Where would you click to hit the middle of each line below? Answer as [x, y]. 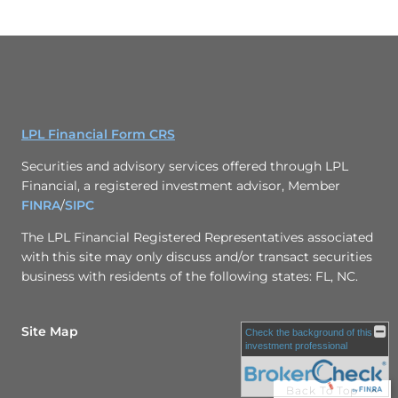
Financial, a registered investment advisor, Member [181, 186]
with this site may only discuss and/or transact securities [197, 257]
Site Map [50, 332]
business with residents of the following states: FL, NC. [190, 277]
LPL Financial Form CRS [98, 135]
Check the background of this [309, 332]
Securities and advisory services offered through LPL [185, 167]
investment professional [296, 346]
